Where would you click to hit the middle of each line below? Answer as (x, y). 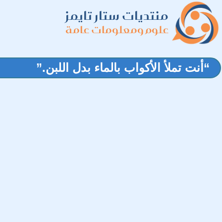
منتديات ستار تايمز (117, 16)
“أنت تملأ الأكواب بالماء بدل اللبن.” (123, 68)
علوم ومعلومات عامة (117, 29)
